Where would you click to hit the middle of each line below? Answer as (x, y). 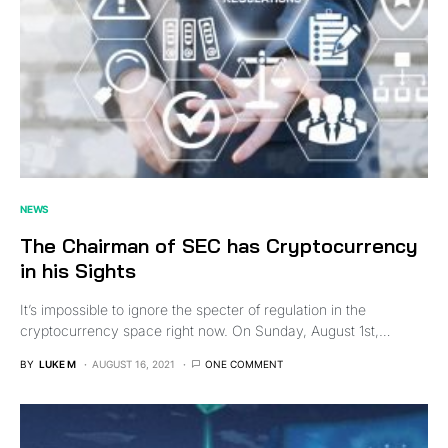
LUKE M (57, 364)
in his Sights (78, 271)
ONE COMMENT (244, 364)
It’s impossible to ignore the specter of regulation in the (193, 310)
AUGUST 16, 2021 (133, 364)
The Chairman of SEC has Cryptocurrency (219, 246)
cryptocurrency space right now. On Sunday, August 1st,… (205, 331)
